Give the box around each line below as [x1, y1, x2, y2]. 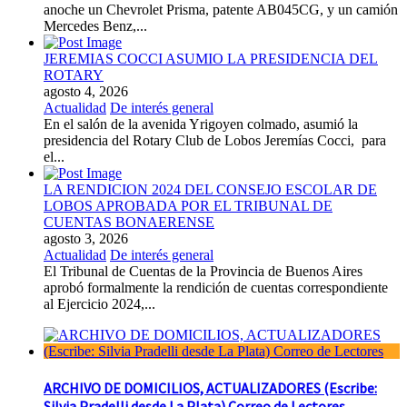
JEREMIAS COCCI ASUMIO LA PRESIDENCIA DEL [44, 50, 378, 66]
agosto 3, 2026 [44, 230, 128, 246]
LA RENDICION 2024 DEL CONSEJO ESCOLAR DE [44, 181, 377, 197]
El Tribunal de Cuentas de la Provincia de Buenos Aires [44, 263, 362, 279]
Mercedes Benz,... [44, 17, 147, 34]
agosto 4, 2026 [44, 83, 128, 99]
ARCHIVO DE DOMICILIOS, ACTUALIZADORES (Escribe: [44, 379, 377, 398]
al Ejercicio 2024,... [44, 295, 155, 312]
